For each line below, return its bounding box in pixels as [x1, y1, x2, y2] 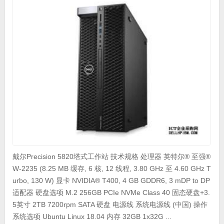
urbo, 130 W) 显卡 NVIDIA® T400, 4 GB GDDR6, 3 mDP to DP [12, 176, 210, 184]
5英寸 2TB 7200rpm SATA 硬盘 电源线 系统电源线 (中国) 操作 [12, 200, 207, 208]
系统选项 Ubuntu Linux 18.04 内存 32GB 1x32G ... [12, 212, 171, 220]
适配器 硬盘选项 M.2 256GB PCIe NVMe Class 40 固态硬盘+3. [12, 188, 210, 196]
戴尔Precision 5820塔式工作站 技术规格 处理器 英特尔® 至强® [12, 152, 210, 160]
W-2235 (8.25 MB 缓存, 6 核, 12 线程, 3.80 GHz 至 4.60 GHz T [12, 164, 211, 172]
